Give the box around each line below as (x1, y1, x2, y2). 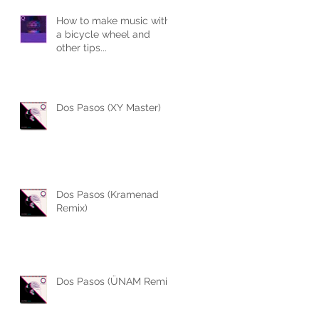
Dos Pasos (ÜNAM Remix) (56, 275, 175, 287)
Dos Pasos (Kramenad (56, 188, 159, 200)
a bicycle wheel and (56, 28, 150, 40)
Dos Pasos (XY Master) (56, 101, 161, 113)
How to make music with (56, 14, 170, 26)
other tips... (56, 41, 107, 53)
